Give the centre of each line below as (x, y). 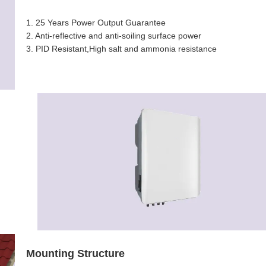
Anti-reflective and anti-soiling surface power (118, 35)
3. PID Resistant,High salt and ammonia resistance (121, 48)
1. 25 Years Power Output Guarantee (96, 22)
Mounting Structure (75, 253)
